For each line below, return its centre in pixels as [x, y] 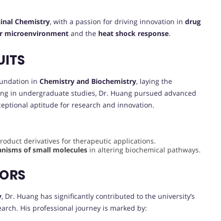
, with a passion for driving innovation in [117, 22]
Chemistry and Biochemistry [88, 81]
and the [83, 34]
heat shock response [133, 34]
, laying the [154, 81]
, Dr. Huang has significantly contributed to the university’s [98, 196]
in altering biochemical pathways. [144, 150]
